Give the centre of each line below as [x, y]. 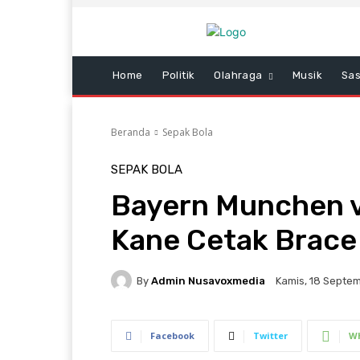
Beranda [131, 132]
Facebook [172, 335]
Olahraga [238, 75]
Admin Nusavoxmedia [208, 280]
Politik [178, 75]
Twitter [270, 335]
